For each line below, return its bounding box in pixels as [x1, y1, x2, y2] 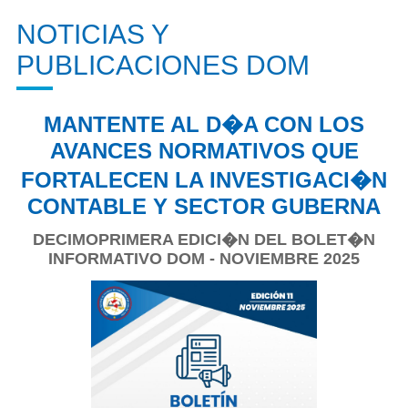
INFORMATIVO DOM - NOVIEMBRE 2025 [48, 249, 360, 268]
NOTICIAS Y [16, 18, 168, 49]
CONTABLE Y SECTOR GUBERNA [27, 193, 381, 219]
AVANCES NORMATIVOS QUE [49, 138, 359, 163]
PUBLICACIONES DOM [16, 49, 310, 80]
